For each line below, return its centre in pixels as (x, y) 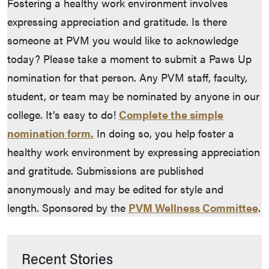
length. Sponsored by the (68, 208)
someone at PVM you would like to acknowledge (123, 40)
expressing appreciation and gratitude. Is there (117, 22)
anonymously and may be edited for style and (115, 189)
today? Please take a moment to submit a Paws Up (129, 59)
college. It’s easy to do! (63, 115)
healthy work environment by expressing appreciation (134, 152)
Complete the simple (171, 115)
